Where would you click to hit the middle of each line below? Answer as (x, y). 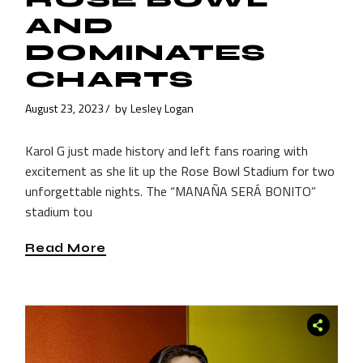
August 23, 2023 (65, 108)
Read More (66, 248)
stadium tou (59, 212)
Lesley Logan (162, 108)
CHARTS (110, 80)
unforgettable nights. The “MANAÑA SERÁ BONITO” (171, 192)
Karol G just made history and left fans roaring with (167, 151)
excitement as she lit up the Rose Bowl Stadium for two (180, 171)
